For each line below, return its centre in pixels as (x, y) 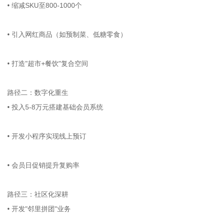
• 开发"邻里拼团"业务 (41, 209)
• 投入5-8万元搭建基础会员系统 (57, 107)
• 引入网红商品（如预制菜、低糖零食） (69, 34)
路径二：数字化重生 (40, 92)
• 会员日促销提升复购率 (45, 165)
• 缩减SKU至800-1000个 (46, 5)
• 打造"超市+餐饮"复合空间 (50, 63)
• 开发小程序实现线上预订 (49, 136)
